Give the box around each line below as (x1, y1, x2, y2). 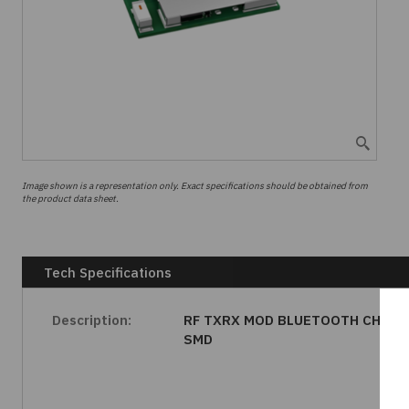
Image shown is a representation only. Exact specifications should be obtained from (22, 180, 368, 192)
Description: (52, 311, 131, 329)
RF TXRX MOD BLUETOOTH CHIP (184, 311, 397, 329)
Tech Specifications (44, 263, 172, 281)
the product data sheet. (22, 193, 119, 204)
